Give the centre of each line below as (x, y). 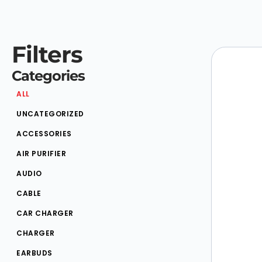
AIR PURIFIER (41, 153)
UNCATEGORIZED (50, 113)
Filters (47, 54)
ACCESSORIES (44, 133)
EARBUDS (35, 253)
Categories (48, 75)
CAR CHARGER (45, 213)
